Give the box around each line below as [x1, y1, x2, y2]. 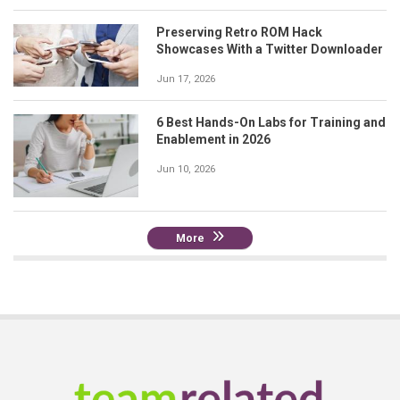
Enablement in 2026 [156, 131, 271, 146]
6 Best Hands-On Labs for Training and [156, 114, 386, 129]
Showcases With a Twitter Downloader [156, 41, 383, 56]
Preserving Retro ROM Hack [156, 24, 322, 39]
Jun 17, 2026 [156, 72, 215, 85]
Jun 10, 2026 [156, 162, 215, 175]
